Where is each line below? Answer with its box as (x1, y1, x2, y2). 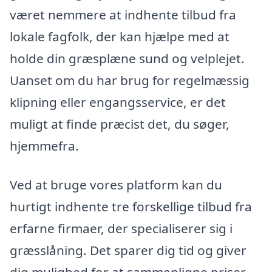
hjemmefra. (10, 137, 79, 154)
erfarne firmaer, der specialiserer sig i (10, 219, 233, 237)
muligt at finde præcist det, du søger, (10, 115, 229, 132)
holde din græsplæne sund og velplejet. (10, 49, 245, 67)
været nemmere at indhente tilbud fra (10, 5, 236, 23)
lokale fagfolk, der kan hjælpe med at (10, 27, 229, 45)
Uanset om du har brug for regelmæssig (10, 71, 250, 89)
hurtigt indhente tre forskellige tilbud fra (10, 197, 252, 215)
